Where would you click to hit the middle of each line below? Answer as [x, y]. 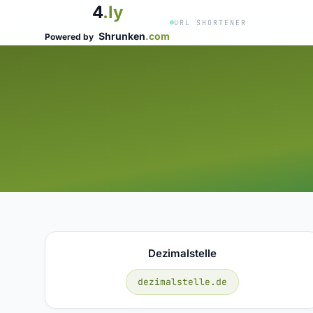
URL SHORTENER [210, 22]
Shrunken [122, 36]
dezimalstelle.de [183, 282]
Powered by [70, 37]
